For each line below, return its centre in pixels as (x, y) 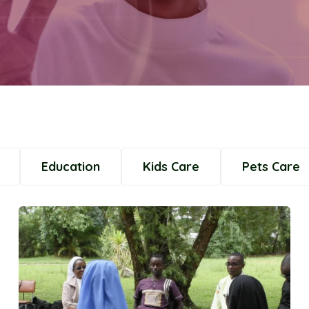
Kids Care (171, 167)
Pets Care (271, 167)
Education (71, 167)
